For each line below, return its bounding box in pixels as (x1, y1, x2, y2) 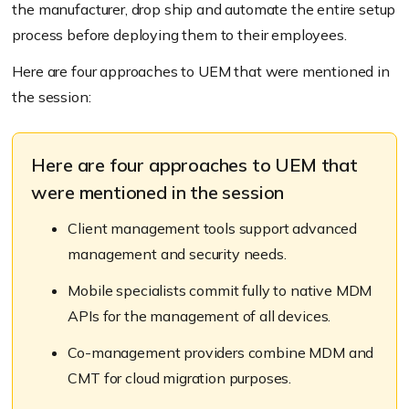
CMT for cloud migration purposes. (68, 369, 292, 388)
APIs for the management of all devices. (68, 307, 331, 326)
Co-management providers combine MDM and (68, 343, 374, 362)
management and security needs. (68, 245, 287, 264)
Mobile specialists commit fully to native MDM (68, 281, 372, 300)
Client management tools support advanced (68, 219, 358, 238)
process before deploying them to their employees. (12, 26, 347, 45)
